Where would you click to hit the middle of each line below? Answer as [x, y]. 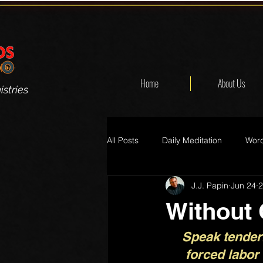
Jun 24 [243, 185]
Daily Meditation [192, 140]
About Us [232, 83]
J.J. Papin [210, 185]
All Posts [123, 140]
